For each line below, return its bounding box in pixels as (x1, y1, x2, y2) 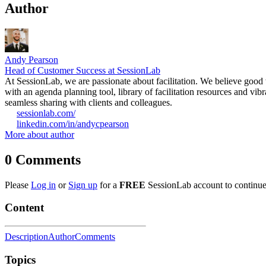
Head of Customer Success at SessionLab (5, 65, 160, 75)
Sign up (68, 179, 97, 190)
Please (5, 179, 31, 190)
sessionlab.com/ (17, 107, 75, 118)
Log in (31, 179, 56, 190)
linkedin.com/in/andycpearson (17, 118, 129, 129)
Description (5, 231, 48, 242)
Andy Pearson (5, 54, 58, 65)
